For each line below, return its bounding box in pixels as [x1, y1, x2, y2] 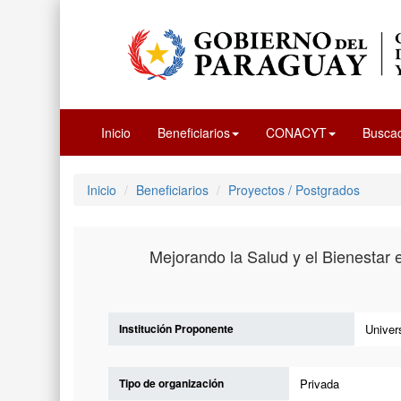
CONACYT [266, 123, 328, 141]
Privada [300, 374, 340, 392]
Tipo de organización [118, 374, 224, 391]
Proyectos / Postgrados [228, 180, 361, 199]
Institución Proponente [118, 320, 234, 337]
